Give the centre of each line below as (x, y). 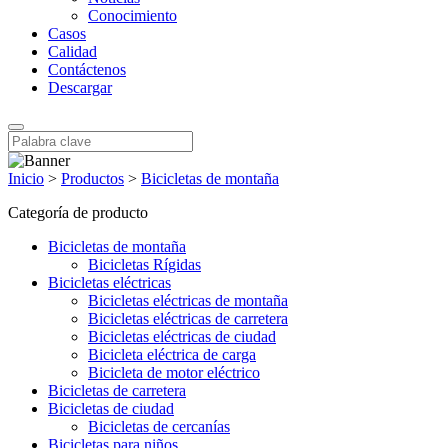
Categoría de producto (78, 212)
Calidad (72, 51)
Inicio (26, 178)
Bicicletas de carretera (117, 390)
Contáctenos (87, 69)
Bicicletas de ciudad (111, 408)
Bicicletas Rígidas (144, 264)
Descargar (80, 87)
